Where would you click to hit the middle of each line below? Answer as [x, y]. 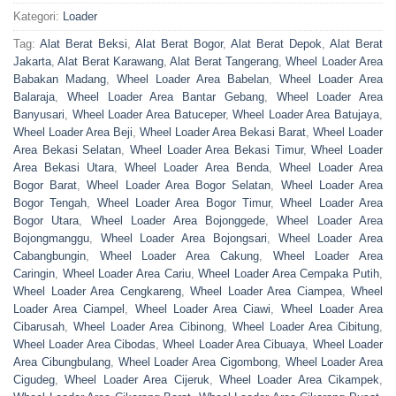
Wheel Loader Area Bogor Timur [184, 203]
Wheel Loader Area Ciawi [203, 309]
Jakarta [32, 62]
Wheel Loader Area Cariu [126, 274]
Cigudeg [34, 380]
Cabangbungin [49, 256]
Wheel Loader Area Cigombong [198, 362]
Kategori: [38, 17]
